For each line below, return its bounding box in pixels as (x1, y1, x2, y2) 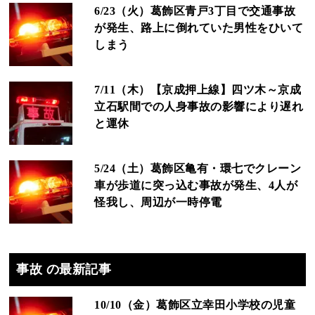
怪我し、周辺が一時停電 (94, 195, 222, 208)
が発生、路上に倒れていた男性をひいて (94, 21, 304, 34)
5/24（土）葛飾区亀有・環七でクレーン (94, 162, 302, 174)
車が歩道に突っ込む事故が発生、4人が (94, 179, 298, 191)
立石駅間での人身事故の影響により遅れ (94, 100, 304, 112)
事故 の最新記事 (16, 262, 112, 276)
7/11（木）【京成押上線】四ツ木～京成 (94, 83, 302, 96)
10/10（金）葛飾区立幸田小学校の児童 (94, 298, 296, 311)
